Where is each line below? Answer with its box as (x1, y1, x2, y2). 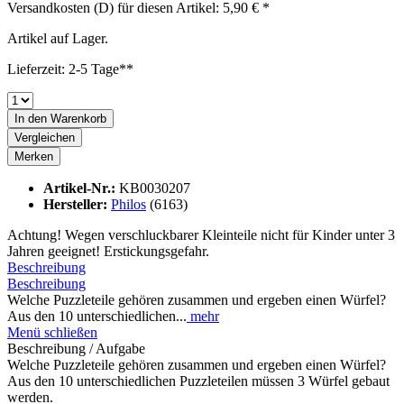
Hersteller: (43, 197, 111, 213)
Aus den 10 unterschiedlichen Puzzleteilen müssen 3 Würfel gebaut (7, 373, 390, 390)
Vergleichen (14, 131, 75, 145)
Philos (111, 197, 146, 213)
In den (14, 112, 47, 126)
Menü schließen (7, 325, 97, 341)
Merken (14, 150, 53, 164)
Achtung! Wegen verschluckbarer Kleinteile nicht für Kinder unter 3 (7, 227, 395, 243)
